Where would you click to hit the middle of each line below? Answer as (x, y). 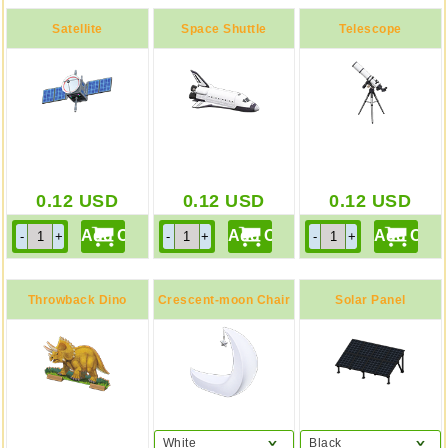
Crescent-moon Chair (224, 300)
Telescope (370, 29)
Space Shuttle (224, 29)
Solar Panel (370, 300)
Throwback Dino (77, 300)
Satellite (77, 29)
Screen (77, 340)
